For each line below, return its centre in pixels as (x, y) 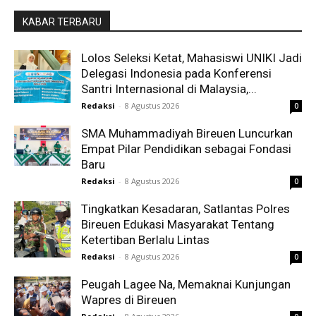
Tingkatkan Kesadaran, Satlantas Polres (186, 208)
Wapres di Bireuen (129, 299)
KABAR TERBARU (62, 22)
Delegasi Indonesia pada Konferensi (176, 73)
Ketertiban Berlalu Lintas (145, 239)
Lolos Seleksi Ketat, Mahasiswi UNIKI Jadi (192, 57)
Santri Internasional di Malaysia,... (169, 89)
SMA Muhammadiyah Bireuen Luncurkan (187, 133)
